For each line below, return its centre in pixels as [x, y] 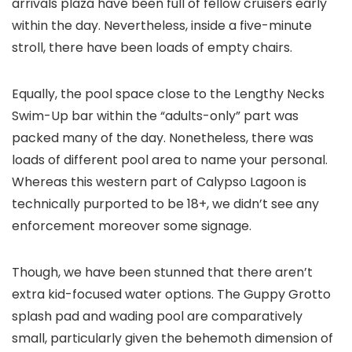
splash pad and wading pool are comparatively [157, 317]
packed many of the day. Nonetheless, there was [163, 138]
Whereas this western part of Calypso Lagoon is [159, 182]
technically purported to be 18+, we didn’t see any [165, 204]
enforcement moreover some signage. [132, 226]
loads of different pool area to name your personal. [170, 160]
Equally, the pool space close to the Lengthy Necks [168, 94]
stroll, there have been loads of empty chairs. [152, 48]
